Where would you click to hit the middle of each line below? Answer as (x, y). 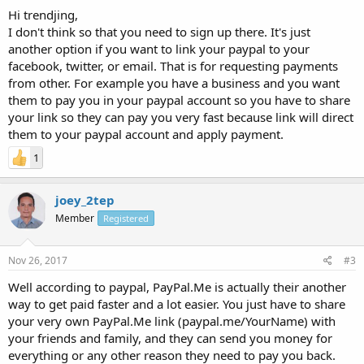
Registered (126, 218)
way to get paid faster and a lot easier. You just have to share (177, 303)
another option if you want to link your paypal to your (159, 49)
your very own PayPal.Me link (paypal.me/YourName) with (172, 321)
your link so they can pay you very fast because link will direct (181, 117)
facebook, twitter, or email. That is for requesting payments (173, 66)
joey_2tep (85, 200)
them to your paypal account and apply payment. (146, 134)
